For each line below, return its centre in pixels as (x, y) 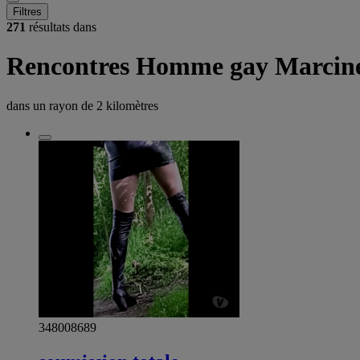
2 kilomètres (127, 105)
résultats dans (61, 27)
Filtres (27, 12)
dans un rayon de (51, 105)
